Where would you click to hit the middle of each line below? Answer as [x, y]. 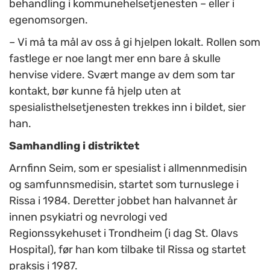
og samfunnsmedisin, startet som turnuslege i [124, 185]
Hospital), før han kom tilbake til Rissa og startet [127, 250]
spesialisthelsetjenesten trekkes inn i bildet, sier [127, 108]
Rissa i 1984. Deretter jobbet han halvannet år [123, 201]
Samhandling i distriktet [74, 146]
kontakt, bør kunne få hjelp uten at [95, 91]
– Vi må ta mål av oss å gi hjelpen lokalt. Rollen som [135, 42]
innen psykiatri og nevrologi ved [88, 217]
